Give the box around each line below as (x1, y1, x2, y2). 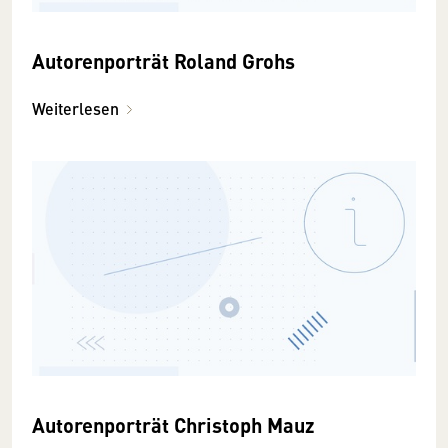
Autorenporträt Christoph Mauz (32, 410, 315, 440)
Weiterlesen (32, 96, 119, 120)
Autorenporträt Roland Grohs (32, 45, 295, 75)
